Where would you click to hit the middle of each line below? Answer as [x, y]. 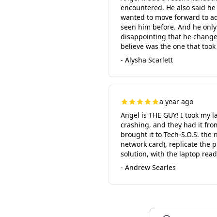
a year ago [176, 101]
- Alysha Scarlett [147, 60]
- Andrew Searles [148, 167]
